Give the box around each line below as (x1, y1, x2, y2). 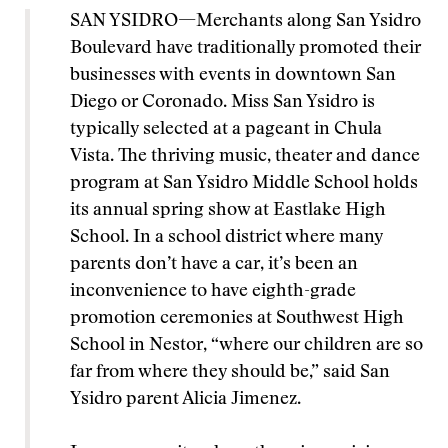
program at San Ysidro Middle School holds (70, 175, 418, 193)
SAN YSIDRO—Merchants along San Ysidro (70, 13, 421, 31)
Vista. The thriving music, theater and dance (70, 148, 420, 166)
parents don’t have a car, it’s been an (70, 256, 358, 274)
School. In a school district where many (70, 229, 384, 247)
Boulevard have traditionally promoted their (70, 40, 421, 58)
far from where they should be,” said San (70, 364, 390, 382)
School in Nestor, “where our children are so (70, 337, 423, 355)
